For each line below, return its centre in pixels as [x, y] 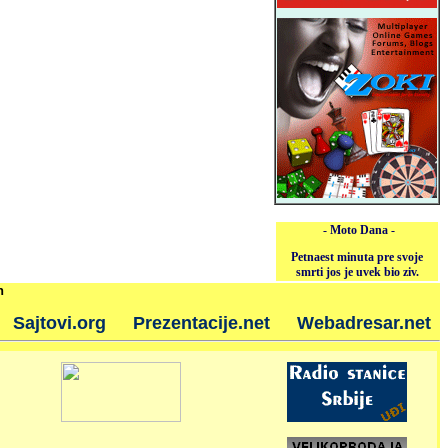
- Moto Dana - [357, 230]
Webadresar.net [363, 323]
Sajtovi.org [59, 323]
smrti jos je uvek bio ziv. [357, 272]
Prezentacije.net [201, 323]
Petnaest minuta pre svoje [357, 257]
